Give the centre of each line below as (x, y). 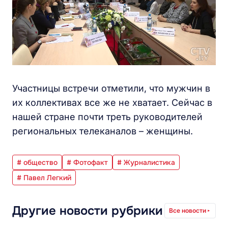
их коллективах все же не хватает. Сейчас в (112, 102)
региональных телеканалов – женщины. (103, 131)
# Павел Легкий (44, 177)
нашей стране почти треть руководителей (107, 117)
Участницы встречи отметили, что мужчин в (111, 88)
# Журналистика (146, 162)
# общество (37, 162)
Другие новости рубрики (88, 210)
